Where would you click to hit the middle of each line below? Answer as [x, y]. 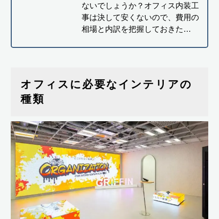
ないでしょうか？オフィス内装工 [140, 6]
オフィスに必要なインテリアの [107, 85]
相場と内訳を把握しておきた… [136, 29]
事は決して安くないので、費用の [140, 18]
